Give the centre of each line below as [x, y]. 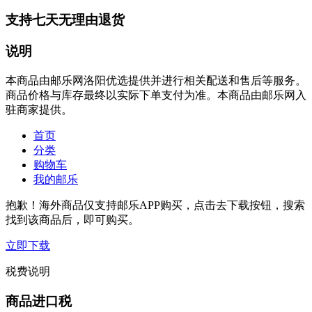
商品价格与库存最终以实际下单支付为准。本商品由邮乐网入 [156, 95]
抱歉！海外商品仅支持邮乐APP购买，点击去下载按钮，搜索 [155, 205]
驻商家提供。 [39, 109]
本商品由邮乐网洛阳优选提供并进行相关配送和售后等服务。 [156, 80]
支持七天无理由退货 [65, 20]
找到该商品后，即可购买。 [72, 219]
